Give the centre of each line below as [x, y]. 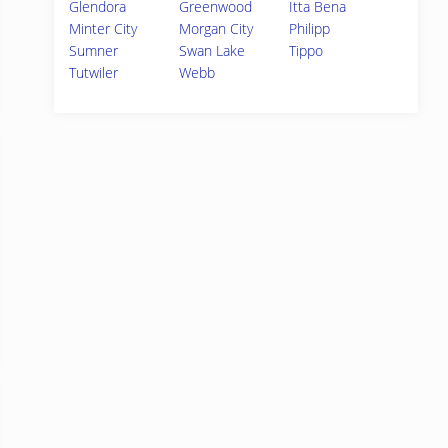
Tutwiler [93, 72]
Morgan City [216, 28]
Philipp [310, 28]
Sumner [93, 50]
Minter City [103, 28]
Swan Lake [212, 50]
